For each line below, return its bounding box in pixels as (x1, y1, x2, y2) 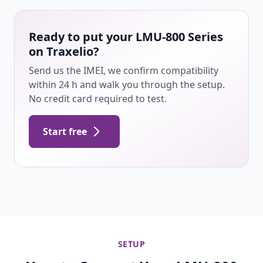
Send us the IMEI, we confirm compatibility (29, 64, 218, 77)
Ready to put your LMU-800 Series (29, 29, 223, 45)
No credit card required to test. (29, 92, 167, 105)
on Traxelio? (29, 43, 99, 59)
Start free (43, 125, 87, 138)
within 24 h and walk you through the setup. (29, 78, 225, 91)
